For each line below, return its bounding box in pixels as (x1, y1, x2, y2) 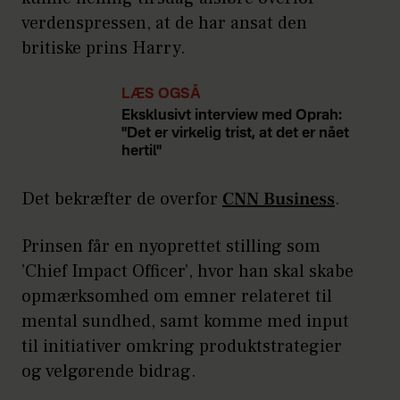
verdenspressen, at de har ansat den (21, 11, 307, 35)
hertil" (121, 144, 162, 159)
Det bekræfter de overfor (21, 187, 222, 211)
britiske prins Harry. (21, 36, 186, 60)
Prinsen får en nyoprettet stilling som (21, 234, 321, 258)
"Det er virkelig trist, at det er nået (121, 126, 349, 141)
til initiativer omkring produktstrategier (21, 334, 342, 358)
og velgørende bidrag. (21, 359, 196, 383)
